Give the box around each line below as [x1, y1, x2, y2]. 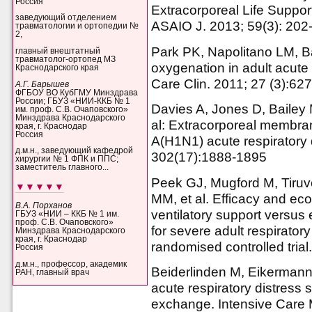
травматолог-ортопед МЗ [15, 54, 116, 63]
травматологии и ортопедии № [15, 22, 139, 31]
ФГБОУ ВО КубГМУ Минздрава [15, 88, 139, 97]
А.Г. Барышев [15, 79, 70, 88]
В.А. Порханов [15, 201, 72, 210]
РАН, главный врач [15, 267, 90, 276]
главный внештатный [15, 46, 101, 55]
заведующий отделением [15, 13, 117, 22]
